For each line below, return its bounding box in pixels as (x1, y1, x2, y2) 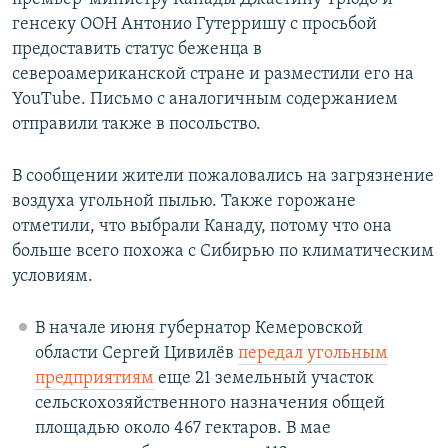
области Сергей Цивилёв (34, 344, 238, 364)
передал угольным (237, 344, 388, 364)
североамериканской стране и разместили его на (12, 65, 414, 85)
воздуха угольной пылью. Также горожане (12, 192, 356, 212)
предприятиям (34, 369, 154, 389)
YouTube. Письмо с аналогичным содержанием (12, 90, 398, 110)
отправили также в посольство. (12, 115, 261, 135)
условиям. (12, 267, 93, 287)
